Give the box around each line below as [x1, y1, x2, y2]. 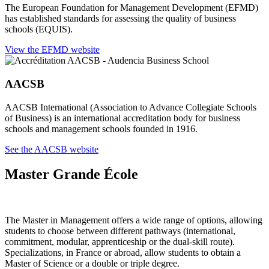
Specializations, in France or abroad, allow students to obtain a [5, 247, 241, 258]
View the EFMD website [5, 44, 100, 55]
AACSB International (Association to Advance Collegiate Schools [5, 101, 256, 112]
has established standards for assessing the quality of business [5, 13, 236, 24]
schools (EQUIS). [5, 24, 73, 35]
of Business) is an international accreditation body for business [5, 112, 240, 123]
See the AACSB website [5, 144, 98, 154]
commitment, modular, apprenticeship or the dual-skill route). [5, 237, 235, 247]
